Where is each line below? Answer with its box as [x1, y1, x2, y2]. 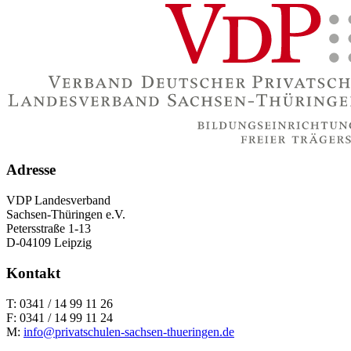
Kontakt [6, 264, 60, 281]
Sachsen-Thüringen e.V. [6, 208, 125, 222]
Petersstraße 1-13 [6, 222, 91, 236]
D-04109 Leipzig [6, 236, 92, 250]
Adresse [6, 161, 56, 179]
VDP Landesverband [6, 194, 110, 208]
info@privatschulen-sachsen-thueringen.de [24, 324, 234, 338]
